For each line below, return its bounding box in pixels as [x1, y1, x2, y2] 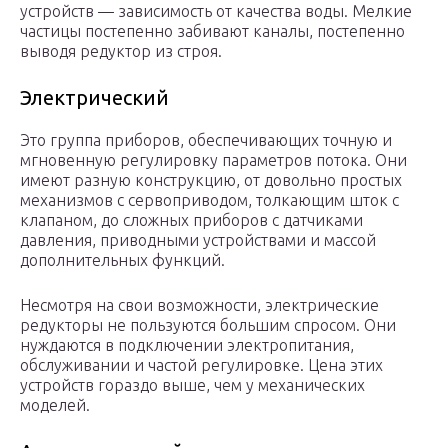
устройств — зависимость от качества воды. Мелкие [20, 2, 412, 21]
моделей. [20, 396, 90, 415]
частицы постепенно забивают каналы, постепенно [20, 22, 405, 41]
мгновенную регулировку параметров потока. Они [20, 151, 407, 170]
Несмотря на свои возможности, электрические [20, 296, 379, 315]
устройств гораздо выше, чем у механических [20, 376, 365, 395]
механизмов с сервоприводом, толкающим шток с [20, 191, 399, 210]
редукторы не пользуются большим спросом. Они [20, 316, 396, 335]
